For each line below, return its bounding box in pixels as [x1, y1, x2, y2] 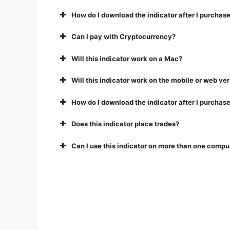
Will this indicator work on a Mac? [71, 54, 182, 63]
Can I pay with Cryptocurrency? [71, 32, 176, 41]
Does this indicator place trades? [71, 120, 179, 128]
